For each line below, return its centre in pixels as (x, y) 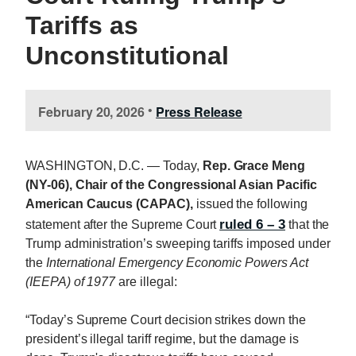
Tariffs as (82, 25)
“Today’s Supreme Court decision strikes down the (166, 319)
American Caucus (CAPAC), (109, 203)
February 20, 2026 (92, 111)
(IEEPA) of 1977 (71, 281)
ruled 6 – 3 (252, 224)
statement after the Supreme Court (123, 224)
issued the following (250, 203)
